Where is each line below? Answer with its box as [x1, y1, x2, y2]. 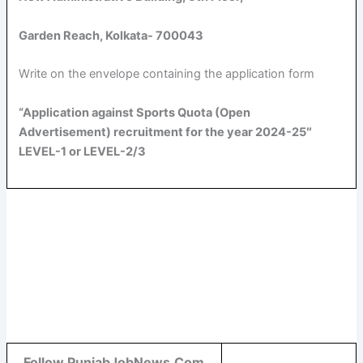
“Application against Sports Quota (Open [19, 105, 251, 120]
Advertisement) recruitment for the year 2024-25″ [19, 124, 313, 139]
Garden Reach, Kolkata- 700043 [19, 28, 204, 43]
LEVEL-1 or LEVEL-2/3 [19, 143, 147, 159]
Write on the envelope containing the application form [19, 66, 315, 82]
